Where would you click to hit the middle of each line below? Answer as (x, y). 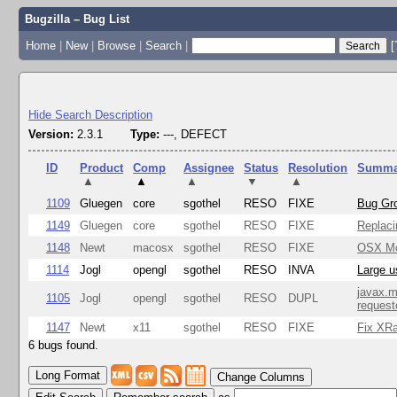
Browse (116, 45)
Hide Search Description (90, 115)
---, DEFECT (193, 134)
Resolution (318, 168)
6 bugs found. (63, 346)
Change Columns (261, 378)
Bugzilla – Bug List (77, 19)
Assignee (209, 168)
